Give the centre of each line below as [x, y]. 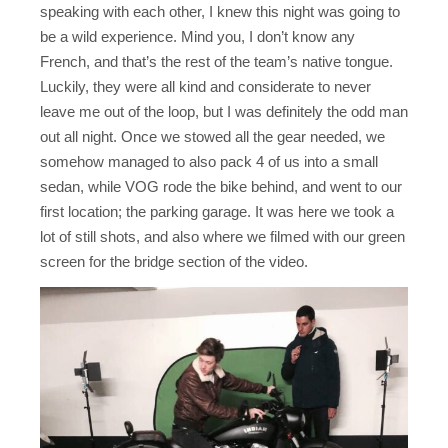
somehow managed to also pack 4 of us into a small [209, 162]
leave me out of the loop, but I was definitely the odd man [224, 112]
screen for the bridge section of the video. [174, 262]
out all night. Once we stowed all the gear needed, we [212, 137]
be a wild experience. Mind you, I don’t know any [197, 37]
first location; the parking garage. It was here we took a [217, 212]
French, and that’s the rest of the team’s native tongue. [216, 62]
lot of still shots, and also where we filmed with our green [222, 237]
